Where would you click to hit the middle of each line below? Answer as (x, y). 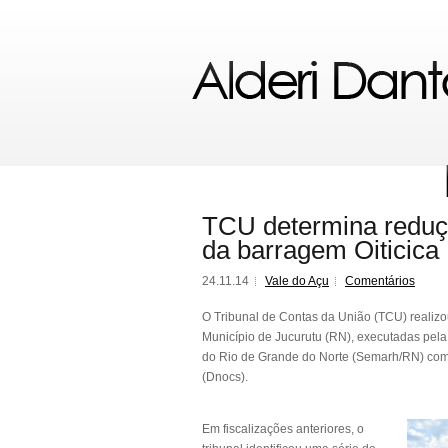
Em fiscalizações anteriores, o (283, 429)
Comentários (380, 281)
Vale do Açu (297, 281)
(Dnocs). (225, 377)
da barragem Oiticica (320, 250)
